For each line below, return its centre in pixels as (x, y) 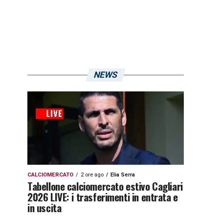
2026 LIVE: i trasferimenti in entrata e (103, 197)
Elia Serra (123, 175)
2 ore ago (92, 175)
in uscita (44, 208)
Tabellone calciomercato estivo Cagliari (105, 186)
